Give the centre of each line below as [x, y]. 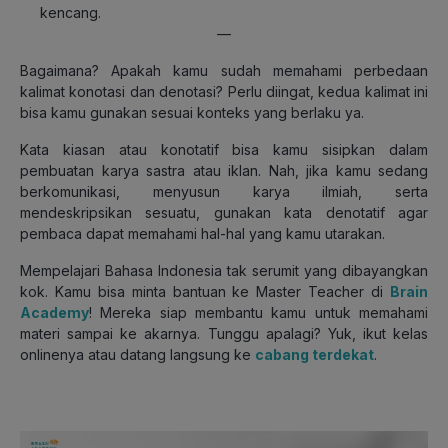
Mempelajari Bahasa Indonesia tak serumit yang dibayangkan [224, 270]
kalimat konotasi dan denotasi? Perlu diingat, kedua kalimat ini [224, 91]
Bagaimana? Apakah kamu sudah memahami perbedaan [224, 70]
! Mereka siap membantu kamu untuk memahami [258, 312]
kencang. [70, 12]
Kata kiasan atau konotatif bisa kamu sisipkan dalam [224, 149]
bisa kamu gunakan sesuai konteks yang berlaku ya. [192, 112]
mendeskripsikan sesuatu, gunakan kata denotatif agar [224, 212]
